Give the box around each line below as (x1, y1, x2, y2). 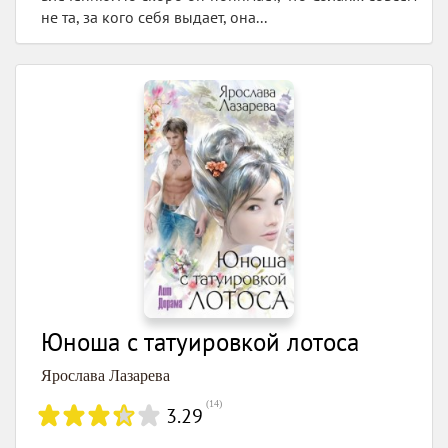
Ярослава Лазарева (41, 367, 170, 385)
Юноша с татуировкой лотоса (41, 326, 359, 359)
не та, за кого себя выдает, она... (41, 7, 267, 28)
